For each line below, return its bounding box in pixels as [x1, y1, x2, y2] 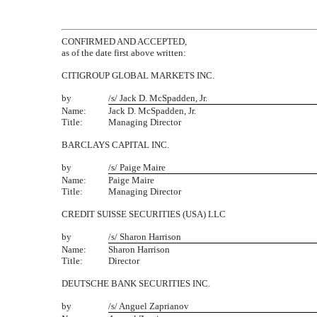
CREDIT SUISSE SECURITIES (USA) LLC [62, 209, 226, 219]
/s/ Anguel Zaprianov [108, 301, 189, 311]
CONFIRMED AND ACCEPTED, [62, 36, 187, 47]
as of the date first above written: [62, 47, 186, 58]
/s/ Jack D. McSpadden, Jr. [108, 93, 207, 103]
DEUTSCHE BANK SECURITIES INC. [62, 278, 210, 289]
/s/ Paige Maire [108, 162, 166, 173]
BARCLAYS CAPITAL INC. [62, 139, 169, 150]
